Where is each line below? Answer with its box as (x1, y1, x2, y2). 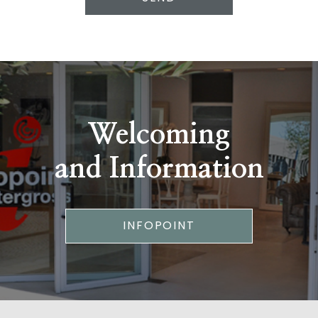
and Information (54, 155, 264, 184)
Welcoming (88, 121, 230, 150)
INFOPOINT (122, 217, 196, 234)
